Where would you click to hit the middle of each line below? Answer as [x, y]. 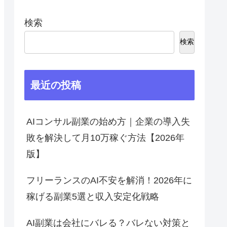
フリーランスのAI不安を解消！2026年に [109, 181]
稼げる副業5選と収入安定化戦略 [93, 197]
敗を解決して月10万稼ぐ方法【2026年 [105, 138]
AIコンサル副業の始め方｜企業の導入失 [108, 122]
